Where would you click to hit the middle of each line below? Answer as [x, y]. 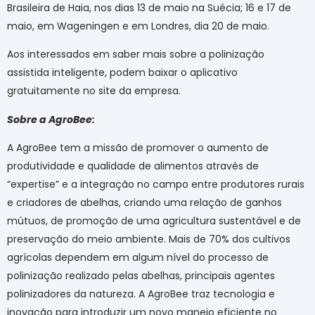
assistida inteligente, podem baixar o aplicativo [122, 73]
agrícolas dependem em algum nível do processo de [138, 258]
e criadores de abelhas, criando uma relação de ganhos [144, 203]
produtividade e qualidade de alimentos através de [133, 166]
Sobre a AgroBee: [51, 119]
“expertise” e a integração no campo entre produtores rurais [156, 185]
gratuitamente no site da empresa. [94, 91]
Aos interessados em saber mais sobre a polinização [136, 54]
